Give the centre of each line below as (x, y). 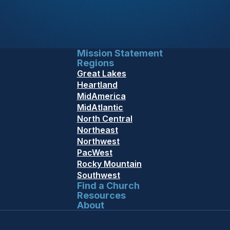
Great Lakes (101, 74)
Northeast (97, 130)
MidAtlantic (100, 108)
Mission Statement (120, 53)
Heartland (97, 85)
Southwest (98, 175)
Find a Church (108, 186)
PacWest (94, 153)
